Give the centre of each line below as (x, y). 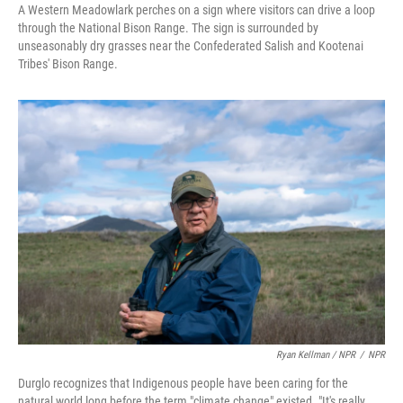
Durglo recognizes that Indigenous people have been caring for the (183, 384)
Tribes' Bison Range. (68, 64)
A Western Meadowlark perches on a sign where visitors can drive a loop (197, 10)
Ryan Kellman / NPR (316, 355)
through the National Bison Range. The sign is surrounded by (168, 28)
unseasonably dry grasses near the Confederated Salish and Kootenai (191, 46)
